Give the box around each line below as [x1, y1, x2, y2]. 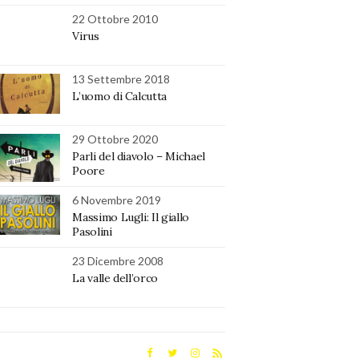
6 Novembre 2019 [72, 193, 162, 208]
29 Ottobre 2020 [72, 132, 159, 147]
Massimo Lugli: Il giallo [72, 210, 189, 225]
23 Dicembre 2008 [72, 254, 164, 268]
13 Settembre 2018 [72, 72, 171, 87]
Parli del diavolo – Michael [72, 149, 205, 164]
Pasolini [72, 224, 112, 240]
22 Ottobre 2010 [72, 12, 159, 26]
